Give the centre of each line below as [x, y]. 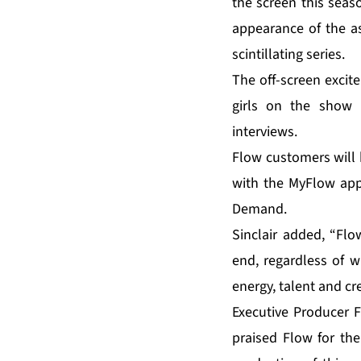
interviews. [265, 132]
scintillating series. [288, 55]
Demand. [259, 210]
